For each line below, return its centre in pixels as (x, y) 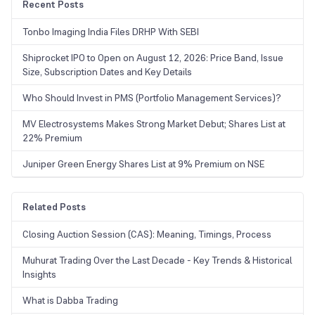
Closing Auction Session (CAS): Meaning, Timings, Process (147, 234)
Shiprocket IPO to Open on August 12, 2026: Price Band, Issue (153, 58)
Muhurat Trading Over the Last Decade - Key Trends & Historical (157, 261)
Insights (40, 275)
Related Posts (54, 207)
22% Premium (52, 138)
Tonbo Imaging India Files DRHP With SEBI (111, 32)
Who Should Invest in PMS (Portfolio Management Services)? (152, 98)
